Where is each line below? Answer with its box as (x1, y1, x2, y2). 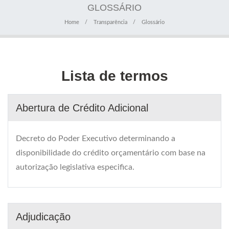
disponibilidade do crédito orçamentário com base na (16, 149, 205, 157)
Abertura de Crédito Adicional (16, 102, 148, 114)
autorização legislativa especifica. (16, 163, 134, 172)
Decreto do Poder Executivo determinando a (16, 134, 175, 143)
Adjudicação (16, 211, 71, 223)
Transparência (94, 19, 127, 26)
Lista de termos (61, 68, 168, 84)
